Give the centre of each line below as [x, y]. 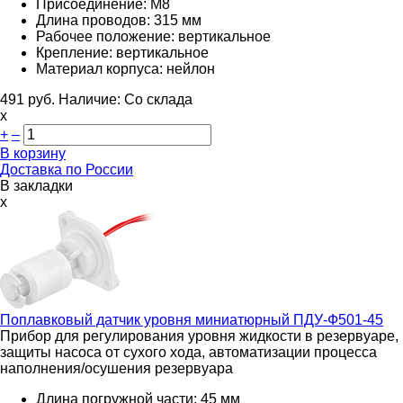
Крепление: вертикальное [122, 52]
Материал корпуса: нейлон [125, 68]
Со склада [158, 99]
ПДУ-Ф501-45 [336, 319]
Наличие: [91, 99]
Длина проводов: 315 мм [119, 20]
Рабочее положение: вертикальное [153, 36]
